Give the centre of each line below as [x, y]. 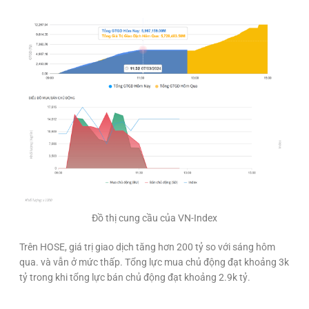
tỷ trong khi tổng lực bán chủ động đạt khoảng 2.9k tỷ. [135, 277]
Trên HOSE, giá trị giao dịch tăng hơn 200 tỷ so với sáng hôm [147, 247]
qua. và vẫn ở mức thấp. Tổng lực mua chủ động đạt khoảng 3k [154, 262]
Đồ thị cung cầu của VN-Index [154, 218]
